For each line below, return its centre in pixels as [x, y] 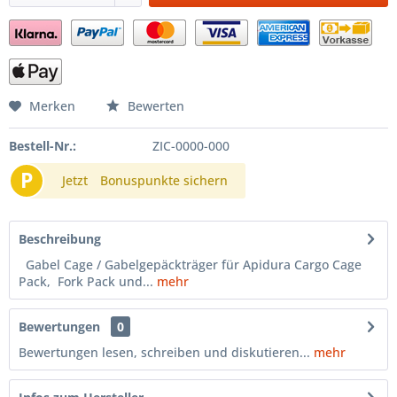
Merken [52, 106]
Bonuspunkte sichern [164, 180]
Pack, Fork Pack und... [86, 281]
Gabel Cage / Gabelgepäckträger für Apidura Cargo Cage [190, 265]
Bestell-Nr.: [43, 146]
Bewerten [154, 106]
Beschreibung [60, 239]
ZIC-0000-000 [191, 146]
